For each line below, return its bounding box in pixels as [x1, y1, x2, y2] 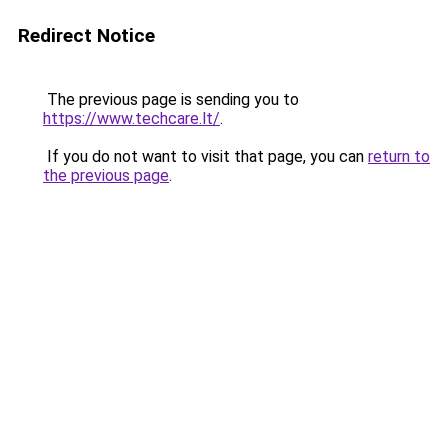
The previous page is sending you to [43, 90, 299, 109]
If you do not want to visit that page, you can [43, 147, 368, 166]
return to [368, 147, 430, 166]
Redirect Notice [18, 24, 155, 47]
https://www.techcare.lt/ [43, 109, 220, 128]
